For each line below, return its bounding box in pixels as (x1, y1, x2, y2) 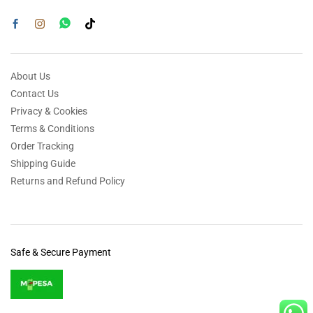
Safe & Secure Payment (10, 247, 111, 259)
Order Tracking (10, 140, 74, 152)
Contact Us (10, 88, 59, 100)
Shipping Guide (10, 158, 75, 170)
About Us (10, 71, 50, 82)
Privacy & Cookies (10, 105, 87, 117)
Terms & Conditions (10, 123, 94, 135)
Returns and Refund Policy (10, 175, 125, 187)
